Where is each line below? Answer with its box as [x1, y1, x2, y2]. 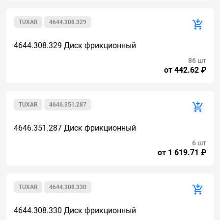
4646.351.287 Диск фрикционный [14, 123, 136, 133]
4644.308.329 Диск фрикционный [14, 41, 136, 50]
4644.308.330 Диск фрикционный [14, 206, 136, 215]
